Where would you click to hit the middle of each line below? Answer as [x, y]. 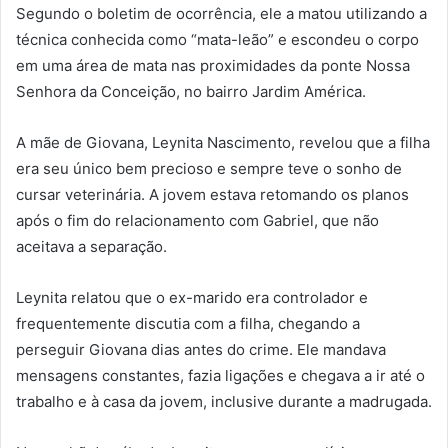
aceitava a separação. [91, 247]
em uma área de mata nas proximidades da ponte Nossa [213, 66]
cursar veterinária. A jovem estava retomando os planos [212, 195]
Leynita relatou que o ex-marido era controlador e [192, 298]
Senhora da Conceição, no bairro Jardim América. [191, 92]
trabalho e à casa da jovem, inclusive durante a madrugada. [224, 402]
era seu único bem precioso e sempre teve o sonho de [209, 169]
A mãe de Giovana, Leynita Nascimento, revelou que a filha [223, 143]
